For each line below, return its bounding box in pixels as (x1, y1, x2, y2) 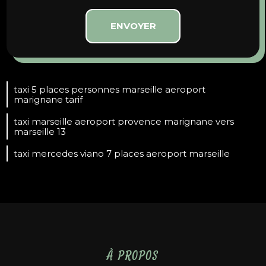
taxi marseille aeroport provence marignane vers (14, 115, 235, 127)
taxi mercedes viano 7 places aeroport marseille (14, 147, 230, 159)
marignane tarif (14, 93, 83, 105)
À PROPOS (107, 248, 159, 263)
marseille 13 (14, 125, 66, 137)
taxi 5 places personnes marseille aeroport (14, 83, 206, 95)
